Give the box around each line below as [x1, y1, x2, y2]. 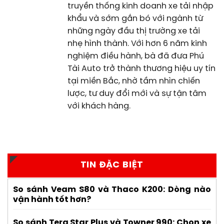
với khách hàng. [67, 101, 130, 110]
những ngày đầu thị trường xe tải [67, 26, 200, 35]
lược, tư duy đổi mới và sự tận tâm [67, 89, 206, 98]
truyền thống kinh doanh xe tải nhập [67, 1, 213, 10]
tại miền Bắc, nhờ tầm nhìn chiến [67, 76, 200, 85]
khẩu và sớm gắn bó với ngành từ [67, 14, 203, 23]
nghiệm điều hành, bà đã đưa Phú [67, 51, 204, 60]
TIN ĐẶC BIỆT [80, 160, 144, 170]
